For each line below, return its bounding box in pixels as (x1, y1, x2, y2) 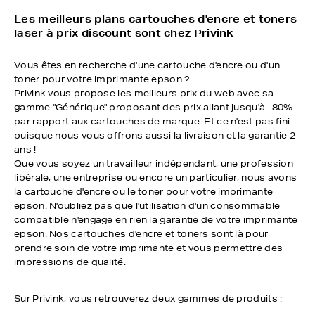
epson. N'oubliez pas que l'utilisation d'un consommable (14, 200, 281, 212)
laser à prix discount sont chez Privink (14, 27, 234, 39)
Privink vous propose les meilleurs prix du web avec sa (14, 87, 274, 99)
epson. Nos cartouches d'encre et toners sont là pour (14, 228, 269, 240)
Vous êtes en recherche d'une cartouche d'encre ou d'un (14, 59, 281, 71)
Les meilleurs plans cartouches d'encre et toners (14, 13, 297, 25)
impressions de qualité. (14, 256, 126, 268)
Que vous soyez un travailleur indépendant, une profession (14, 157, 294, 169)
